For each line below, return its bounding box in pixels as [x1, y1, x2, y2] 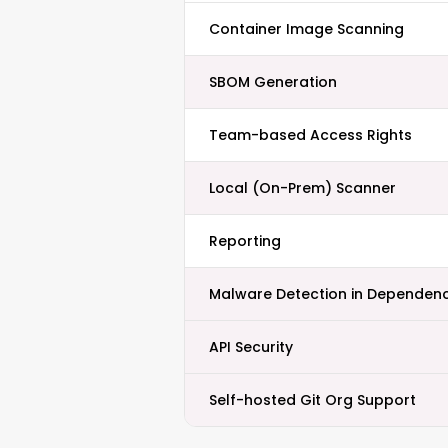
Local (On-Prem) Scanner [209, 178, 396, 198]
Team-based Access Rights [209, 125, 412, 145]
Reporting [209, 231, 281, 251]
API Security [209, 337, 293, 357]
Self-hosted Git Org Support [209, 390, 416, 410]
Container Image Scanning [209, 19, 404, 39]
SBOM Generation [209, 72, 337, 92]
